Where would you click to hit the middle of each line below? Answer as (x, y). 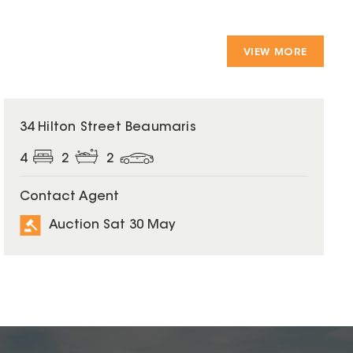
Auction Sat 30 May (112, 226)
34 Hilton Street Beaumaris (108, 127)
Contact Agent (69, 197)
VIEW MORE (275, 52)
